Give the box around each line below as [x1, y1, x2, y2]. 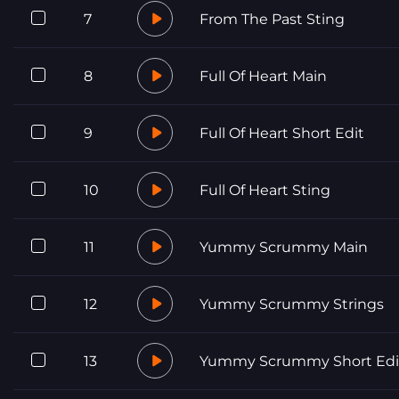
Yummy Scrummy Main [199, 238, 368, 256]
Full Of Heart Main [199, 67, 327, 85]
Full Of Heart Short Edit [199, 124, 364, 142]
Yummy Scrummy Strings [199, 295, 384, 313]
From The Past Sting [199, 10, 345, 28]
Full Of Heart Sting [199, 181, 330, 199]
